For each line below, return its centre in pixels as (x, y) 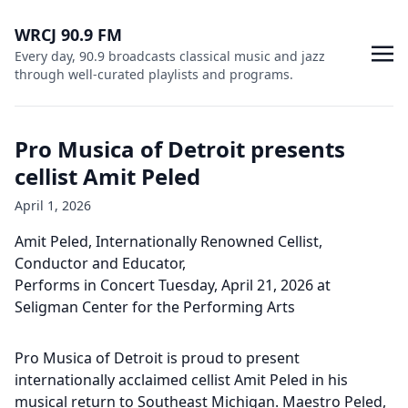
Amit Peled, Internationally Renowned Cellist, (168, 241)
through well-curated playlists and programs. (154, 74)
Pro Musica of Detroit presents (180, 149)
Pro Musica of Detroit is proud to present (157, 358)
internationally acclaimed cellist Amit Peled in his (181, 380)
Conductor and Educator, (100, 263)
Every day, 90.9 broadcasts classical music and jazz (170, 56)
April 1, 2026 (53, 205)
